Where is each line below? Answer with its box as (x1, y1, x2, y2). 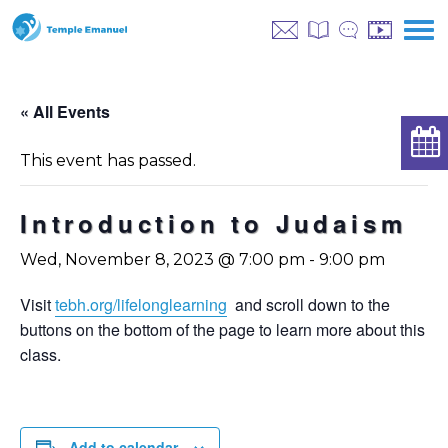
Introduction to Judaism (20, 206, 407, 240)
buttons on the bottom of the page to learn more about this (20, 318, 425, 341)
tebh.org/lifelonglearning (55, 293, 227, 316)
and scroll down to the (227, 293, 390, 316)
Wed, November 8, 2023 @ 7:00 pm (20, 250, 305, 269)
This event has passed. (20, 151, 196, 170)
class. (20, 343, 61, 366)
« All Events (20, 100, 110, 123)
